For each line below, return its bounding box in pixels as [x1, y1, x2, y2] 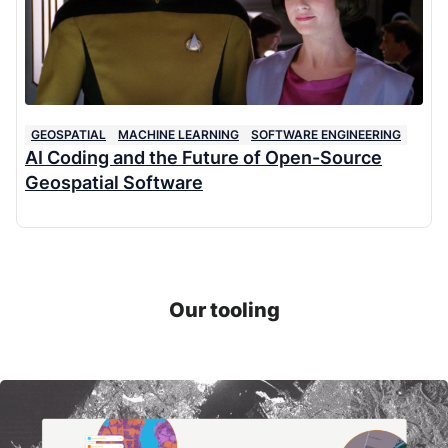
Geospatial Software [25, 171, 203, 193]
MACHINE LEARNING [118, 126, 239, 142]
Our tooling [168, 297, 280, 322]
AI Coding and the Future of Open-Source [25, 146, 382, 168]
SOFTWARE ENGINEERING [251, 126, 401, 142]
